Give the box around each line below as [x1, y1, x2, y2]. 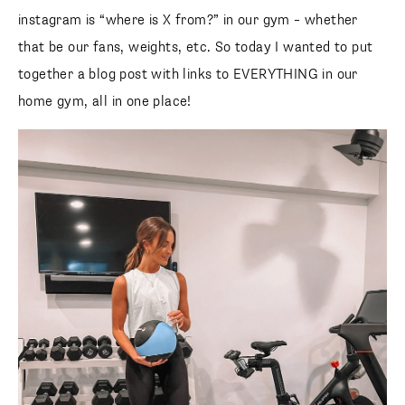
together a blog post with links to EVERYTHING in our [18, 67, 358, 81]
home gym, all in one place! [18, 94, 192, 108]
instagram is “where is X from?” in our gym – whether [18, 13, 358, 27]
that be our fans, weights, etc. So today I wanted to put [18, 40, 373, 54]
